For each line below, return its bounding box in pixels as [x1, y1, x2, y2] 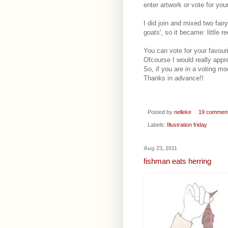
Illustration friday [167, 121, 207, 128]
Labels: [148, 121, 167, 128]
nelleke [174, 109, 191, 116]
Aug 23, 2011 [144, 145, 177, 151]
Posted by [148, 109, 174, 116]
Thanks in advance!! [144, 74, 204, 82]
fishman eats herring [144, 157, 211, 166]
